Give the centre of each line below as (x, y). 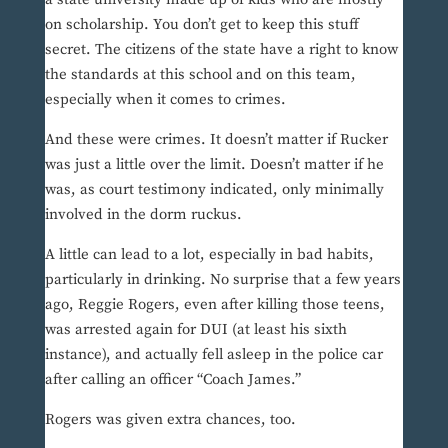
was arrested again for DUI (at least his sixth (195, 330)
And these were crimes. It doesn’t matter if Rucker (216, 140)
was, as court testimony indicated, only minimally (214, 190)
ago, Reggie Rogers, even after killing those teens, (214, 305)
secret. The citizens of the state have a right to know (221, 50)
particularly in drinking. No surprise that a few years (222, 280)
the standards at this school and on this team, (200, 75)
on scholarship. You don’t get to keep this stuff (201, 25)
